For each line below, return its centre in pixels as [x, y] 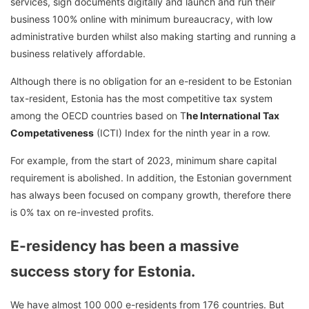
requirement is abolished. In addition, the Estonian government [151, 178]
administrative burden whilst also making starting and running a [153, 37]
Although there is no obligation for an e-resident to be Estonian [151, 81]
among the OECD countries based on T [98, 116]
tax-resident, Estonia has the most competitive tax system [141, 99]
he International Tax [233, 116]
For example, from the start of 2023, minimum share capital [143, 161]
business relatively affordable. [78, 54]
